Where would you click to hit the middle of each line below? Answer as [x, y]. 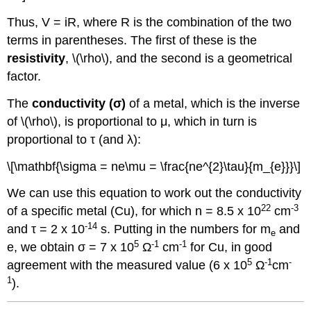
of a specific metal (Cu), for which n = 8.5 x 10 [134, 211]
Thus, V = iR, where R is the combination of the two [150, 22]
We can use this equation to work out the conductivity [154, 193]
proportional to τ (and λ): [74, 139]
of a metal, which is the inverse [213, 103]
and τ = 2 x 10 [46, 229]
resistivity [36, 58]
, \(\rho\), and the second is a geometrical [179, 58]
